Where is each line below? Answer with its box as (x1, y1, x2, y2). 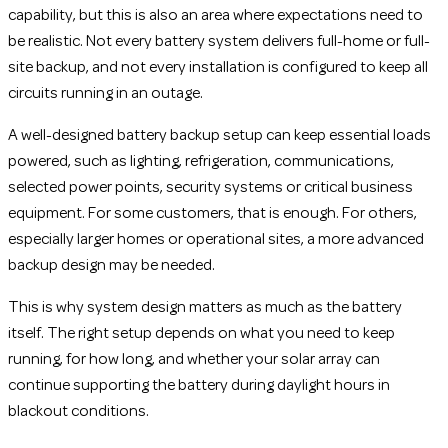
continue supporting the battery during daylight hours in (8, 379, 390, 394)
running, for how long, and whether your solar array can (8, 353, 380, 368)
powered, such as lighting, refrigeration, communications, (8, 155, 394, 170)
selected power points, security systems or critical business (8, 181, 413, 196)
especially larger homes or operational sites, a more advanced (8, 233, 424, 248)
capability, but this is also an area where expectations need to (8, 9, 423, 24)
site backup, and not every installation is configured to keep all (8, 61, 428, 76)
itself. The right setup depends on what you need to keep (8, 327, 395, 342)
